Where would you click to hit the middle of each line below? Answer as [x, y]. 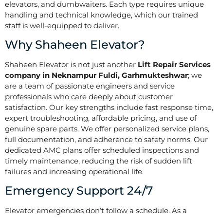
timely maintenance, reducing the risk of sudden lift [99, 161]
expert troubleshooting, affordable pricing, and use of [101, 118]
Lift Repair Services [174, 64]
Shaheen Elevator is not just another [71, 64]
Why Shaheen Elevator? [75, 44]
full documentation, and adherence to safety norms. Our [106, 139]
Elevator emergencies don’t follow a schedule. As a [96, 211]
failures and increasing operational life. [74, 171]
